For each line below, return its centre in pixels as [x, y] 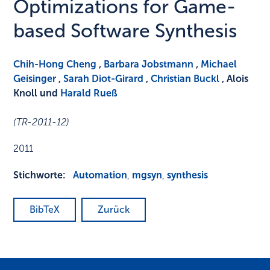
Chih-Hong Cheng [55, 64]
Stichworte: [40, 175]
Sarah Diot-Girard [104, 79]
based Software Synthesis [125, 31]
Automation [100, 175]
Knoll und [37, 93]
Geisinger [35, 79]
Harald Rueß [89, 93]
